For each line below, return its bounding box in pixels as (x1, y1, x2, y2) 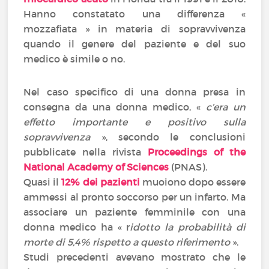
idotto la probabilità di (130, 221, 246, 233)
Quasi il (23, 176, 62, 188)
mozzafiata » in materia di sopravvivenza (23, 23, 246, 35)
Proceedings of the (147, 146, 246, 158)
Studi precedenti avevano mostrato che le (23, 251, 246, 263)
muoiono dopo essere (139, 176, 246, 188)
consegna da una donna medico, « (23, 101, 206, 113)
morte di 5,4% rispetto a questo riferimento (23, 236, 233, 248)
